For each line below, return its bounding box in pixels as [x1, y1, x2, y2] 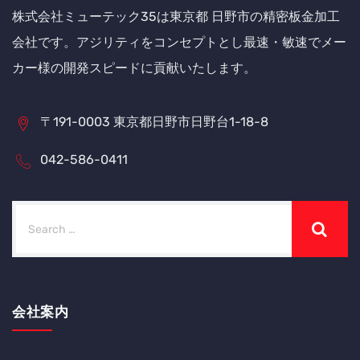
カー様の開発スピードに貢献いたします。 [12, 60, 256, 76]
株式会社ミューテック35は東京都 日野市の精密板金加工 [12, 9, 340, 25]
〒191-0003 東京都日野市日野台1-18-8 [40, 114, 268, 130]
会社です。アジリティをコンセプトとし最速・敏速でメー [12, 35, 346, 51]
